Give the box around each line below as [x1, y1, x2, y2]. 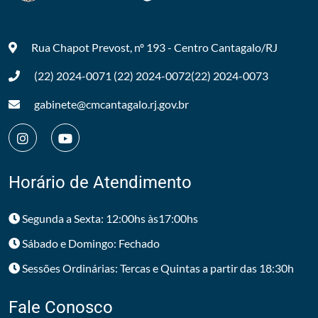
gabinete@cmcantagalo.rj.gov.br [34, 97, 189, 111]
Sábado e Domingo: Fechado [20, 236, 160, 250]
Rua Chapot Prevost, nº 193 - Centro [31, 40, 209, 54]
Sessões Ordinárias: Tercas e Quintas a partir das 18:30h [20, 261, 294, 275]
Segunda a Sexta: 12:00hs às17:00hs [20, 212, 198, 225]
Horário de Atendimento [9, 172, 192, 192]
